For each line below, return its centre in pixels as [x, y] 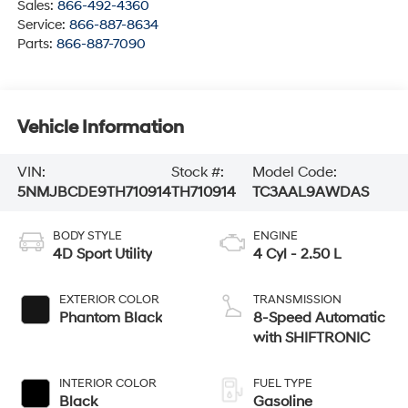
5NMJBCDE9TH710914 [94, 193]
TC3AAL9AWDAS [311, 193]
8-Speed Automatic [319, 318]
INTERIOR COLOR [107, 384]
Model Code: [295, 173]
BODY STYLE [87, 236]
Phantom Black [110, 318]
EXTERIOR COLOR [109, 300]
